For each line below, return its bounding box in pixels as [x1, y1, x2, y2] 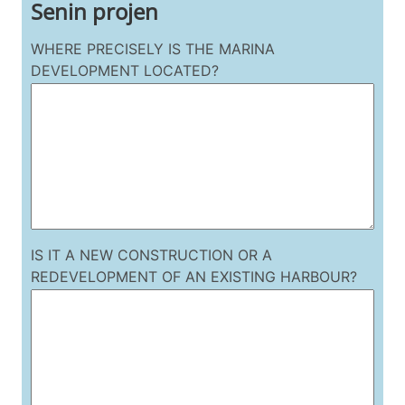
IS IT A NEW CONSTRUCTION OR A [30, 246, 272, 265]
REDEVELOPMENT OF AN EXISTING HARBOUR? [30, 268, 357, 287]
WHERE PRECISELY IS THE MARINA [30, 40, 275, 59]
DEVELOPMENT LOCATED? [30, 61, 219, 80]
